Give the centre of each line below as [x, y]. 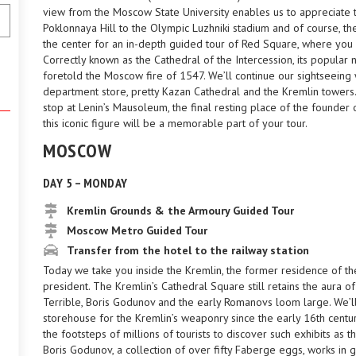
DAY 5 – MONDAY [85, 183]
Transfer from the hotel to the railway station [188, 250]
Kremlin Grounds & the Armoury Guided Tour [180, 211]
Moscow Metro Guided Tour [137, 230]
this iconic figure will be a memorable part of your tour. [175, 123]
